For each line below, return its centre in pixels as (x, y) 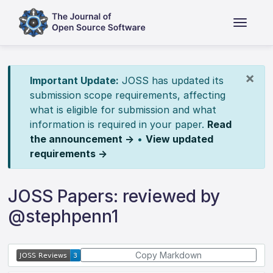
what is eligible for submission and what (123, 110)
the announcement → (82, 139)
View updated (179, 139)
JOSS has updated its (171, 80)
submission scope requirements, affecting (127, 95)
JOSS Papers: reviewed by (114, 196)
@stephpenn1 (63, 216)
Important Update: (74, 80)
